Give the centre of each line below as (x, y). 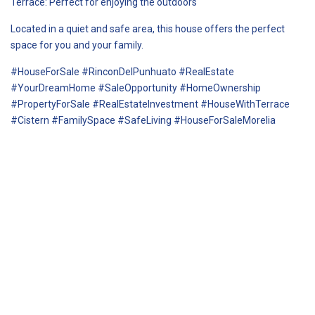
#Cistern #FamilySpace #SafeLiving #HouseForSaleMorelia (143, 120)
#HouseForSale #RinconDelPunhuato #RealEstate (122, 71)
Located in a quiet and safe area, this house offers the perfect (148, 28)
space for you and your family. (77, 45)
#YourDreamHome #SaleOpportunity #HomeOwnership (136, 88)
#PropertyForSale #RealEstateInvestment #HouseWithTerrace (150, 104)
